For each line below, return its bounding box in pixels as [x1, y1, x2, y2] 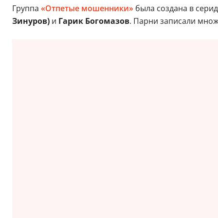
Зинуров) [12, 16, 50, 27]
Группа [12, 3, 41, 14]
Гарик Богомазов [58, 16, 129, 27]
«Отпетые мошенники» [40, 3, 133, 14]
